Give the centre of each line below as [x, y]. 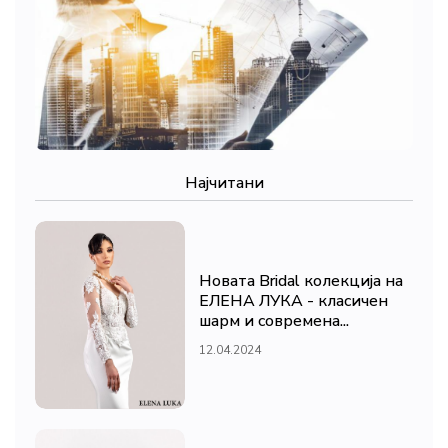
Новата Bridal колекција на [301, 280]
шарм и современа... [274, 320]
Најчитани [224, 183]
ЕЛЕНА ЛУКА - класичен [293, 300]
